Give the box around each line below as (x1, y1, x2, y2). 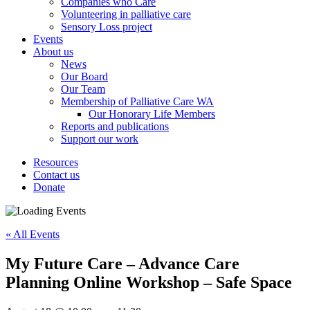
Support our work (61, 133, 138, 145)
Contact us (33, 169, 80, 181)
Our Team (61, 83, 105, 95)
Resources (33, 156, 78, 168)
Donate (33, 181, 65, 193)
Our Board (61, 71, 108, 82)
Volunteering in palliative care (61, 8, 191, 20)
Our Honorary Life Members (89, 108, 215, 120)
